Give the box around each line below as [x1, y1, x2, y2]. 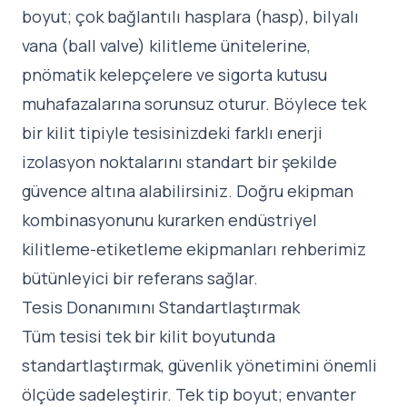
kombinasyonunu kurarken [22, 209, 228, 232]
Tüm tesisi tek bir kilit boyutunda [22, 325, 275, 348]
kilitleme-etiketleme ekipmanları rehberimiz [22, 238, 366, 261]
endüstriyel [228, 209, 317, 232]
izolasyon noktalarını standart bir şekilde [22, 151, 337, 174]
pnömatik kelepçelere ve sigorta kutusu [22, 64, 327, 86]
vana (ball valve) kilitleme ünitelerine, [22, 35, 311, 57]
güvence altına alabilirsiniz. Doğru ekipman [22, 180, 353, 203]
